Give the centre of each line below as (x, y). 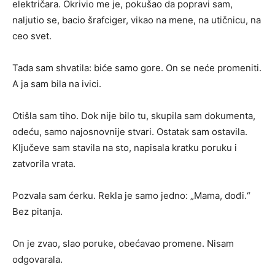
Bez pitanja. (37, 211)
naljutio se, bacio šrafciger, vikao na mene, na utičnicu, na (137, 20)
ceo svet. (32, 36)
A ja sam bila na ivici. (57, 84)
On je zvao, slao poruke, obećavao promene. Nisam (123, 243)
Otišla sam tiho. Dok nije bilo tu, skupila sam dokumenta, (134, 116)
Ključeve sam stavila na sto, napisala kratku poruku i (125, 148)
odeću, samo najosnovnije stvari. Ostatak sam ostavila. (130, 132)
